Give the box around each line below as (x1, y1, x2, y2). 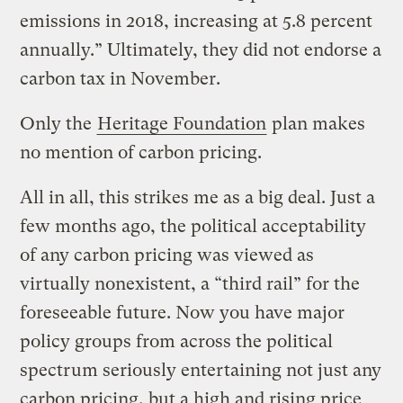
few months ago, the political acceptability (20, 215, 367, 237)
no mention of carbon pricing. (20, 141, 263, 163)
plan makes (267, 112, 366, 134)
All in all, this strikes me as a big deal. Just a (20, 186, 376, 208)
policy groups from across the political (20, 330, 334, 352)
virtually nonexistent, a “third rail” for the (20, 273, 361, 294)
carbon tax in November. (20, 67, 221, 89)
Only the (20, 112, 97, 134)
